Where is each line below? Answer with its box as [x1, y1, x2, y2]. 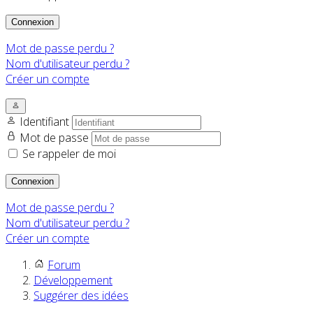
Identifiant [20, 114, 72, 130]
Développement [34, 272, 112, 289]
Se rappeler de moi [22, 146, 116, 162]
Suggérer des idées [34, 288, 129, 304]
